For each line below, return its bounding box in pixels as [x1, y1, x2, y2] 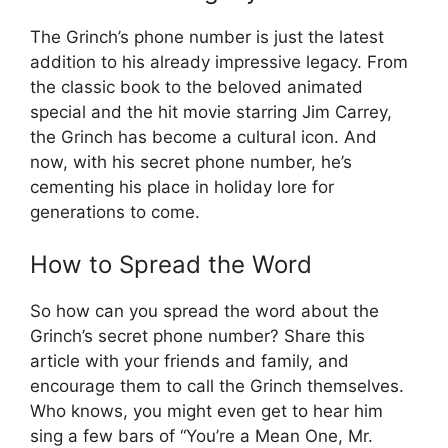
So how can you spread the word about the [30, 300, 379, 321]
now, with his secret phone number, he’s [30, 152, 352, 173]
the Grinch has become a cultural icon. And [30, 127, 377, 148]
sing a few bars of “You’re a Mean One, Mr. [30, 425, 373, 446]
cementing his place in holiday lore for [30, 177, 334, 198]
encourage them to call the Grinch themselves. [30, 375, 404, 396]
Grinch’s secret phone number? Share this [30, 325, 365, 346]
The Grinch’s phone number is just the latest [30, 27, 384, 48]
